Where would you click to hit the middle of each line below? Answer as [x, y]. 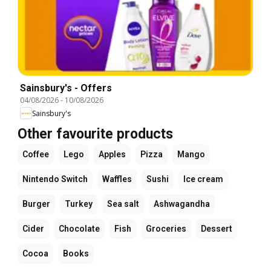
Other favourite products [95, 134]
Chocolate [79, 229]
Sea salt [123, 204]
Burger [36, 204]
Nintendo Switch [55, 179]
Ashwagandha [182, 204]
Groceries [166, 229]
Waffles [117, 179]
